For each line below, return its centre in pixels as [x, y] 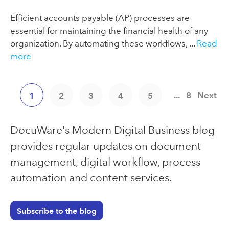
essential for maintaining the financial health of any [109, 31]
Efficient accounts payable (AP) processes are [100, 18]
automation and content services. [91, 178]
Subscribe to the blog [56, 211]
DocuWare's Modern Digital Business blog [112, 130]
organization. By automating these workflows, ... [104, 44]
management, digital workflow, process [105, 162]
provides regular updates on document [106, 146]
